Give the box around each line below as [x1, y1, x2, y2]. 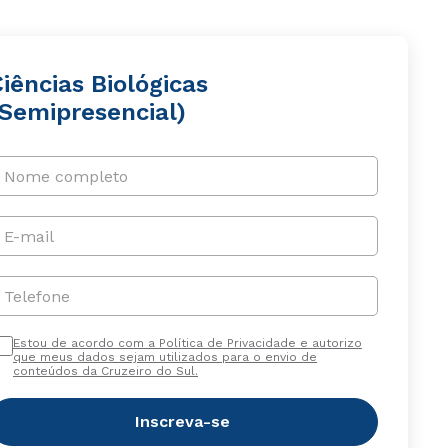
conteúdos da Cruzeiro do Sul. [12, 364, 198, 378]
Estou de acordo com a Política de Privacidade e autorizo [12, 336, 362, 350]
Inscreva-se [135, 412, 231, 431]
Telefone [3, 286, 70, 306]
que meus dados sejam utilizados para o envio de [12, 350, 317, 364]
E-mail [3, 226, 54, 246]
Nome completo [3, 166, 128, 186]
